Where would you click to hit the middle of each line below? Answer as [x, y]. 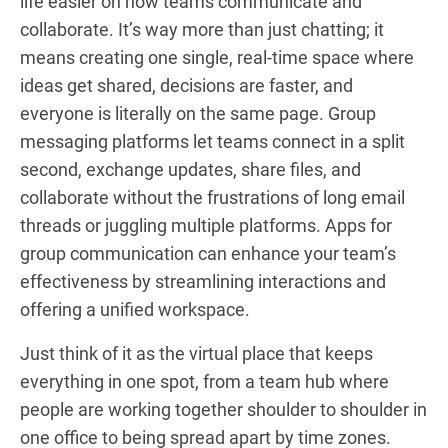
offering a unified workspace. [135, 309]
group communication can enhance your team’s [208, 253]
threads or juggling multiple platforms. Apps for [206, 225]
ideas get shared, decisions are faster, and [186, 85]
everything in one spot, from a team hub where [204, 381]
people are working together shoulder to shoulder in [223, 409]
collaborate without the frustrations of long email [212, 197]
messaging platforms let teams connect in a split [212, 141]
